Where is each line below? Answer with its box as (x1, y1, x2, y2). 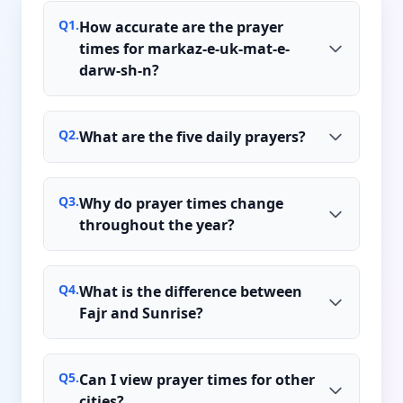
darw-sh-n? (79, 59, 159, 80)
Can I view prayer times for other (79, 369, 315, 390)
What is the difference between (79, 281, 302, 301)
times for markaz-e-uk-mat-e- (79, 38, 290, 58)
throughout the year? (79, 214, 235, 235)
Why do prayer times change (79, 193, 283, 213)
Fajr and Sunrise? (79, 302, 203, 323)
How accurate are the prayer (79, 16, 283, 37)
